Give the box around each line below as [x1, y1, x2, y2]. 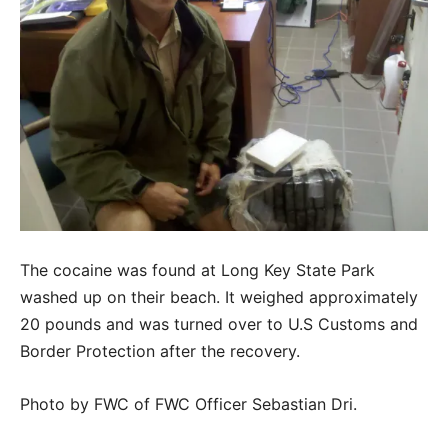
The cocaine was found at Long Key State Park [20, 259, 375, 280]
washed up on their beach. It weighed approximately [20, 286, 418, 307]
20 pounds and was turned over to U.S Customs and [20, 313, 418, 334]
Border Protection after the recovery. [20, 340, 300, 361]
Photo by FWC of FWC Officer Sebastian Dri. [20, 393, 357, 414]
